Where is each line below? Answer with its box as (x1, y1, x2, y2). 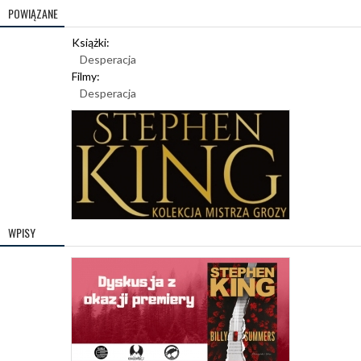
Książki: (72, 35, 110, 49)
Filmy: (72, 68, 100, 83)
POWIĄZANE (8, 4, 58, 22)
